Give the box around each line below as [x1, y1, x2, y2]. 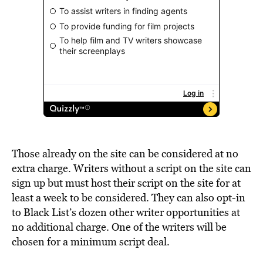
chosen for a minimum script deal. [12, 234, 170, 249]
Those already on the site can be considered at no [12, 146, 238, 161]
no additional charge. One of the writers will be [12, 220, 227, 234]
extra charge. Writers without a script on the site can [12, 161, 251, 176]
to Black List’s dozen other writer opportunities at [12, 205, 240, 220]
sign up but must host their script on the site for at [12, 176, 241, 190]
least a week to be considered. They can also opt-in [12, 190, 245, 205]
